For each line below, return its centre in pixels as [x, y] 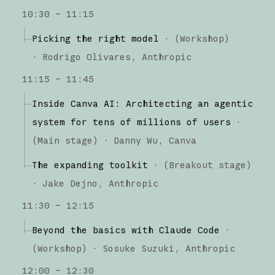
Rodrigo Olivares [86, 56]
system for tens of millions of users [131, 122]
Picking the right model [95, 38]
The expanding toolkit [90, 165]
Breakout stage [207, 165]
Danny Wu [135, 140]
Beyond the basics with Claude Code [126, 230]
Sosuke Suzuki [138, 248]
